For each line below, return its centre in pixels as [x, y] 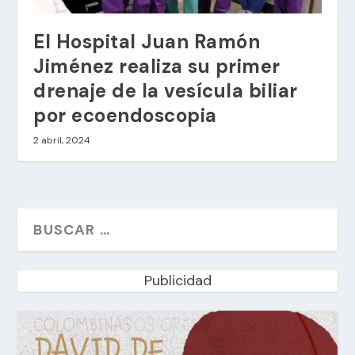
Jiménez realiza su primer [157, 66]
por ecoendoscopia [125, 115]
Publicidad [177, 280]
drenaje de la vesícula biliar [166, 90]
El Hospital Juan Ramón [147, 41]
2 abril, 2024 [62, 140]
